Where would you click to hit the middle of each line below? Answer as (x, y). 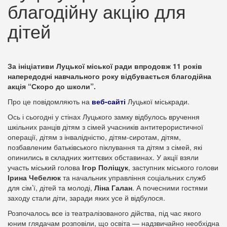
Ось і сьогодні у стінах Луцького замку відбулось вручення (104, 117)
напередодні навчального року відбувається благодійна (109, 76)
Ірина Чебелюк (34, 177)
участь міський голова (45, 167)
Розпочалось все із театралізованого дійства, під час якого (104, 213)
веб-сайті (109, 101)
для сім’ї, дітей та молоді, (51, 187)
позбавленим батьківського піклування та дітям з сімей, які (105, 147)
